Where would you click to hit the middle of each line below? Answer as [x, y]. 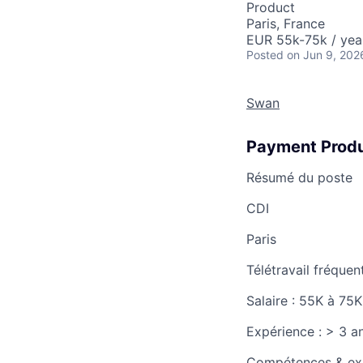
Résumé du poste [299, 177]
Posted [265, 55]
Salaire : [273, 301]
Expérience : [286, 331]
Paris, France [286, 23]
